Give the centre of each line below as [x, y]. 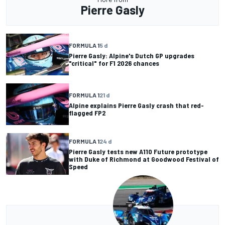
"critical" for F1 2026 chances [114, 63]
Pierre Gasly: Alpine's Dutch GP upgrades [132, 56]
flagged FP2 [87, 113]
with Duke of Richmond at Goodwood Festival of [144, 159]
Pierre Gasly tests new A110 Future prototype [138, 151]
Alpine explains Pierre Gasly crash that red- [136, 105]
